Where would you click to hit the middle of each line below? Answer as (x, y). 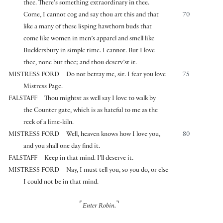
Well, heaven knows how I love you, (113, 135)
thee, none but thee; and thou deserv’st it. (80, 63)
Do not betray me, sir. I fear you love (116, 75)
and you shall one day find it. (62, 147)
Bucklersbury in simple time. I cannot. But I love (89, 52)
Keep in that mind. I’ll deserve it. (89, 159)
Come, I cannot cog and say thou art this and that (91, 16)
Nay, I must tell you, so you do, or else (117, 171)
